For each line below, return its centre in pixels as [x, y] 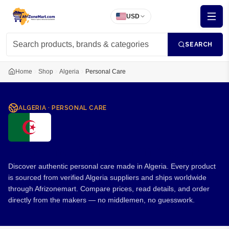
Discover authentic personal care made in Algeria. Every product [112, 166]
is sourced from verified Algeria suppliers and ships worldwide [107, 177]
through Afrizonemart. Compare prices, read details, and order [109, 189]
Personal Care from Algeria [108, 151]
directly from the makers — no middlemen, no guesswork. [101, 200]
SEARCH [199, 44]
